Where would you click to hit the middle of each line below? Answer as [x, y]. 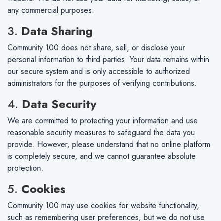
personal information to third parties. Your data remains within [108, 59]
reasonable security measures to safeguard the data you [101, 132]
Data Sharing [57, 31]
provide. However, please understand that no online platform [109, 144]
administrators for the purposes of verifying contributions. [102, 83]
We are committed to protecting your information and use [103, 121]
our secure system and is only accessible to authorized [99, 71]
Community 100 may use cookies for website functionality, [103, 205]
